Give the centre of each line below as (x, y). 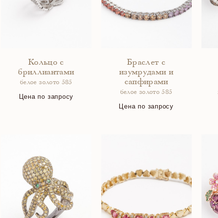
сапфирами (146, 82)
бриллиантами (46, 73)
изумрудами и (146, 73)
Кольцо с (46, 63)
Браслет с (146, 63)
